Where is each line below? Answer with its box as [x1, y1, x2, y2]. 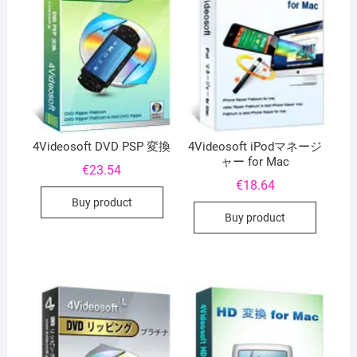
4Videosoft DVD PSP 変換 [33, 139, 171, 155]
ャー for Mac [221, 155, 290, 170]
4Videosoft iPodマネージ [188, 139, 323, 155]
